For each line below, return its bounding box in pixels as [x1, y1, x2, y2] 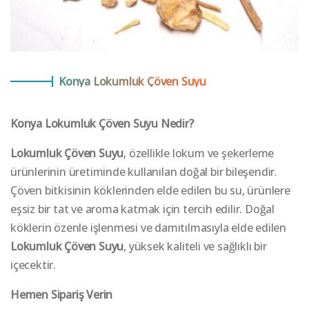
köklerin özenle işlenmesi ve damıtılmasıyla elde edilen [10, 219, 287, 235]
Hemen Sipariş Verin [10, 286, 113, 302]
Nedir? [158, 115, 194, 131]
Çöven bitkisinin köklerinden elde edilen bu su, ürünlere [10, 182, 290, 198]
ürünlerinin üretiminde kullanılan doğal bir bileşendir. [10, 163, 278, 179]
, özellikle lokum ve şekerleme [123, 145, 275, 161]
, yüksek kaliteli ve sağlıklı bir [123, 238, 267, 254]
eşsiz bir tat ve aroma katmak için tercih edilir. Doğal [10, 201, 275, 217]
